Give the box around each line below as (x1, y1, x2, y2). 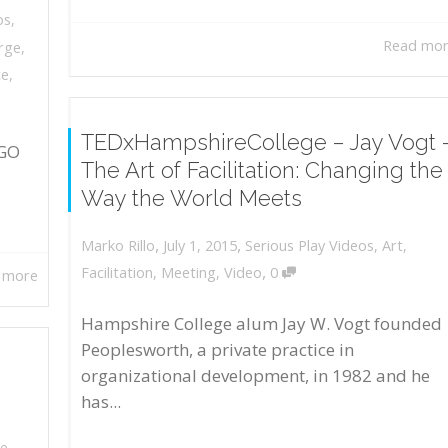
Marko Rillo (81, 236, 155, 256)
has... (81, 389, 121, 413)
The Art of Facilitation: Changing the (81, 156, 443, 183)
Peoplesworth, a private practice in (81, 337, 354, 361)
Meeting (161, 263, 216, 283)
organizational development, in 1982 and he (81, 363, 430, 387)
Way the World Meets (81, 184, 302, 211)
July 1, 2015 (163, 235, 237, 255)
